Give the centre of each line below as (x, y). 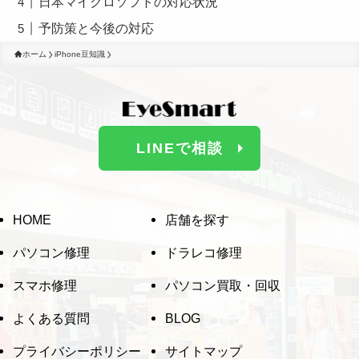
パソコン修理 (51, 253)
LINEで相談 (179, 149)
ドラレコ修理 (204, 253)
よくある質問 (51, 319)
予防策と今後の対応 (97, 28)
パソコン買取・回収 (223, 286)
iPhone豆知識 (79, 54)
